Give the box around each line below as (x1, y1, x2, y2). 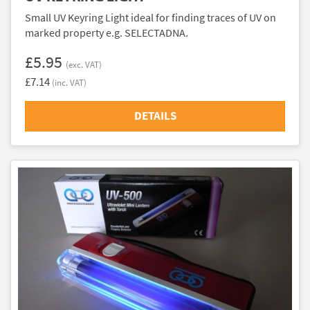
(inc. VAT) (52, 76, 86, 89)
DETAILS (134, 107, 176, 124)
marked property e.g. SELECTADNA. (25, 25, 188, 40)
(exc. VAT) (66, 58, 102, 71)
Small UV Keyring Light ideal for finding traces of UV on (25, 10, 276, 25)
